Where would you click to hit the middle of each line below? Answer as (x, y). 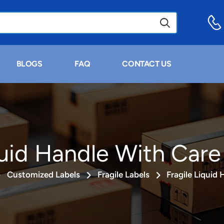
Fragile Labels (123, 175)
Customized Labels (43, 175)
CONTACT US (147, 64)
